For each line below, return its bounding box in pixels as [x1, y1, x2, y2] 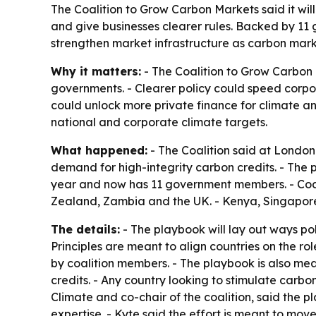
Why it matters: [51, 63, 141, 78]
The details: [51, 221, 120, 236]
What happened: [51, 142, 147, 157]
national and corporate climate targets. [51, 114, 267, 129]
